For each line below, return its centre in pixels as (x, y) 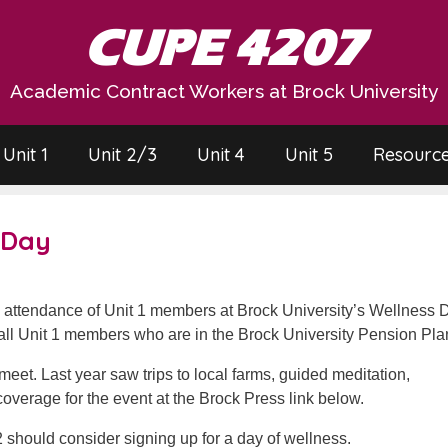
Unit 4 (220, 154)
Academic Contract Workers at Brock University (224, 91)
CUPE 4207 (224, 48)
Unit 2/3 (122, 154)
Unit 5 (308, 154)
